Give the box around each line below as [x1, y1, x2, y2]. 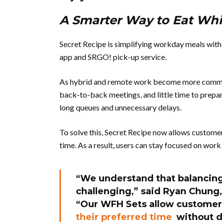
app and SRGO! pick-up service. [59, 52, 166, 61]
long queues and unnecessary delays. [59, 103, 181, 112]
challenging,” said [76, 186, 163, 197]
